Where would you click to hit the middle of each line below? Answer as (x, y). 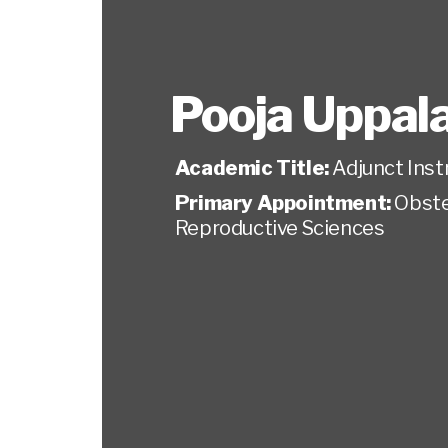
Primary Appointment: (284, 203)
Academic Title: (253, 168)
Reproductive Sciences (279, 228)
